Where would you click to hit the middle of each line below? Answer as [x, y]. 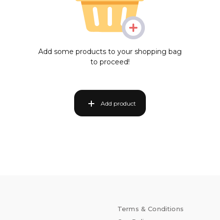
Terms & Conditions [151, 209]
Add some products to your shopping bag [110, 52]
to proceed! [110, 62]
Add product [118, 103]
